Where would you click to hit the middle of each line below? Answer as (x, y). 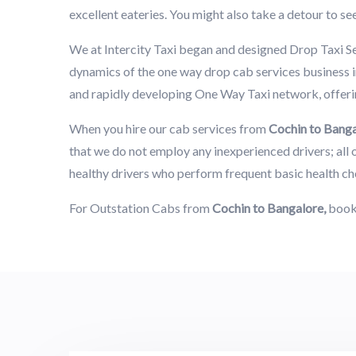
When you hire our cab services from (169, 128)
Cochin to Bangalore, (269, 207)
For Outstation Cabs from (141, 207)
